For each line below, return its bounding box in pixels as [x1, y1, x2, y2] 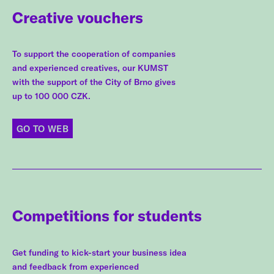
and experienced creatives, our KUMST [12, 62, 168, 74]
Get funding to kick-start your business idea [12, 246, 187, 258]
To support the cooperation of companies [12, 48, 176, 60]
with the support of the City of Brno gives [12, 76, 176, 88]
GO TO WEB [17, 122, 69, 135]
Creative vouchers [12, 7, 143, 27]
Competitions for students [12, 206, 202, 226]
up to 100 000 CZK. [12, 91, 91, 102]
